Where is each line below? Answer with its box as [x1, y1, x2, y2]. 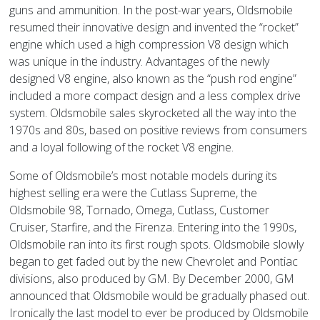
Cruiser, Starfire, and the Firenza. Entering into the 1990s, [9, 219, 297, 235]
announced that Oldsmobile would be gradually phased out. [9, 287, 310, 304]
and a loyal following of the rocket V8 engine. [9, 139, 234, 155]
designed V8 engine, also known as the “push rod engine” [9, 70, 297, 86]
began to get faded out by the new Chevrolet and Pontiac [9, 253, 299, 269]
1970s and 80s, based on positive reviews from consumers [9, 121, 308, 138]
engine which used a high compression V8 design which [9, 36, 289, 52]
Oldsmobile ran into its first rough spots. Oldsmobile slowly [9, 236, 304, 252]
